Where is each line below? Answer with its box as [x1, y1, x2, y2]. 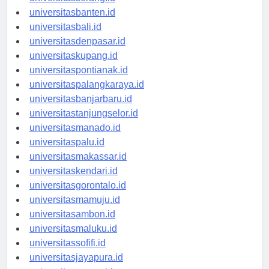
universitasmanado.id [29, 133, 121, 144]
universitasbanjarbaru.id [29, 104, 132, 115]
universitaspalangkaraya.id [29, 89, 144, 100]
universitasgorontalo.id [29, 190, 126, 201]
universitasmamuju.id [29, 205, 120, 216]
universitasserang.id [29, 3, 115, 14]
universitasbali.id [29, 32, 101, 43]
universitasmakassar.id [29, 162, 127, 172]
